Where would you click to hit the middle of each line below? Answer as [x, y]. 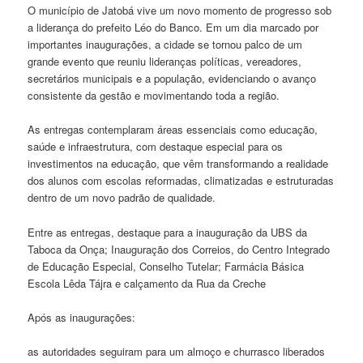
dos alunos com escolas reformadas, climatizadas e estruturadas [181, 181]
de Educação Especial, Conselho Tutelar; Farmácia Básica [166, 266]
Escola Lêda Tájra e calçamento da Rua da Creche [147, 283]
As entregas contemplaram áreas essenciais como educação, [173, 130]
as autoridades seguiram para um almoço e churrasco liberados [177, 351]
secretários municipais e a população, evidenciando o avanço [172, 79]
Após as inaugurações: [82, 317]
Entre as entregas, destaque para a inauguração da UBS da [168, 232]
